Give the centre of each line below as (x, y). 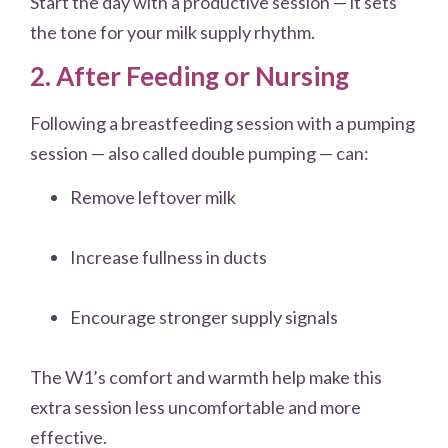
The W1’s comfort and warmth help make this (206, 377)
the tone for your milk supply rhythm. (172, 31)
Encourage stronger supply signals (204, 317)
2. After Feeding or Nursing (189, 76)
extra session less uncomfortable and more (195, 407)
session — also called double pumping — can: (199, 153)
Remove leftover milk (153, 197)
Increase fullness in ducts (168, 257)
